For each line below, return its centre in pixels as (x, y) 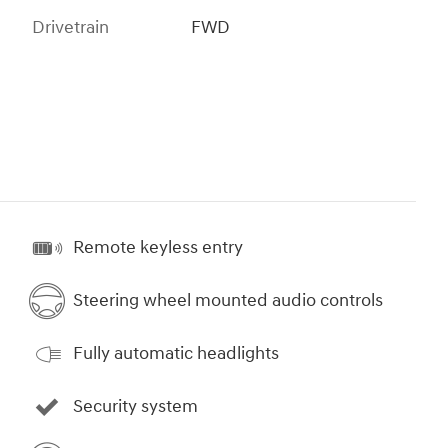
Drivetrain (70, 27)
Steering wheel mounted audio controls (228, 301)
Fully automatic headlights (176, 354)
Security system (135, 407)
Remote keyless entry (158, 248)
